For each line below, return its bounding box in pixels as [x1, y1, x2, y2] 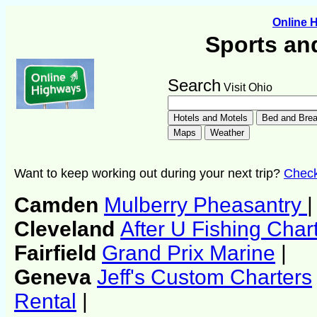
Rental [14, 289, 76, 313]
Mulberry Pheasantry [104, 193, 307, 217]
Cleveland [14, 217, 120, 241]
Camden [14, 193, 104, 217]
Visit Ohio [221, 81, 272, 93]
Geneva [14, 265, 97, 289]
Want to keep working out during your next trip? [14, 166, 284, 180]
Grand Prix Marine [102, 241, 275, 265]
